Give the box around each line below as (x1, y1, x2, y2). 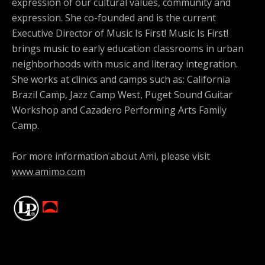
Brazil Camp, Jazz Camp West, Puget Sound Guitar (12, 88, 232, 101)
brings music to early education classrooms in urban (12, 42, 244, 55)
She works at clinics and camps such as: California (12, 73, 230, 86)
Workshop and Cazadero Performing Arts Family (12, 104, 227, 117)
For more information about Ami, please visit (12, 150, 210, 163)
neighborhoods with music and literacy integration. (12, 57, 238, 70)
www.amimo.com (12, 165, 85, 178)
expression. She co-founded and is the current (12, 11, 216, 24)
